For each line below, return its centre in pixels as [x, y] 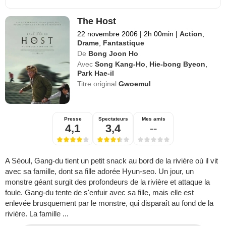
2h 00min [159, 34]
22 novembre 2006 [108, 34]
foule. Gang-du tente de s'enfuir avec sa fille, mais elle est [99, 192]
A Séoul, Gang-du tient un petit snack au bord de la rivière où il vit [111, 160]
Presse [73, 119]
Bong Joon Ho [114, 53]
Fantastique [124, 43]
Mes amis [153, 119]
